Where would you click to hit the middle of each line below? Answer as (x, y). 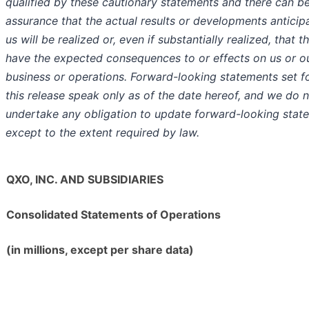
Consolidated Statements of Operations (113, 215)
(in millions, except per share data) (100, 250)
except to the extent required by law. (102, 133)
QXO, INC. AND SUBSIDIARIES (85, 180)
